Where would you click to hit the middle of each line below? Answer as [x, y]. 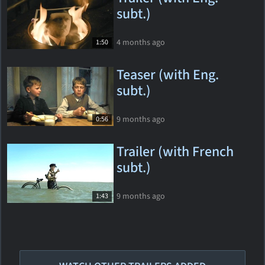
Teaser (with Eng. [168, 75]
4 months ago [141, 42]
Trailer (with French [175, 152]
